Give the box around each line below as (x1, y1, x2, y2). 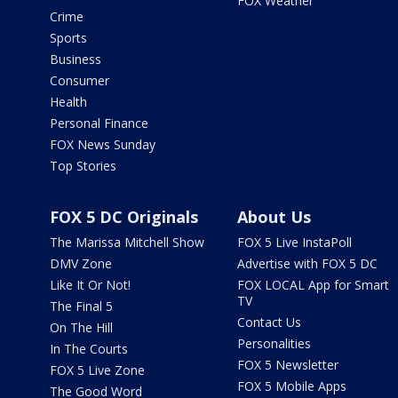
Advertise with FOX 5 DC (236, 255, 378, 272)
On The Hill (50, 319, 113, 336)
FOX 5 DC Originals (50, 206, 198, 227)
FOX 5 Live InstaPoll (236, 234, 352, 251)
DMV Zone (50, 255, 112, 272)
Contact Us (236, 314, 301, 330)
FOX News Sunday (50, 136, 155, 153)
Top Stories (50, 157, 116, 174)
